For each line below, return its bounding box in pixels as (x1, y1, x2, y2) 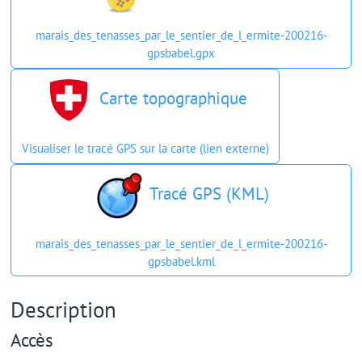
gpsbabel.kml (147, 253, 215, 269)
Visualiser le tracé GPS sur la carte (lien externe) (21, 141, 269, 157)
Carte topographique (95, 86, 247, 110)
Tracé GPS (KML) (145, 182, 269, 205)
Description (10, 295, 116, 323)
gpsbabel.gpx (147, 45, 215, 61)
